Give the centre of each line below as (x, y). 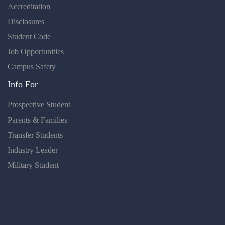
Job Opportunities (36, 52)
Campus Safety (32, 67)
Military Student (33, 165)
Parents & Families (37, 120)
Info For (23, 85)
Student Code (29, 37)
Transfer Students (35, 135)
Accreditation (29, 7)
